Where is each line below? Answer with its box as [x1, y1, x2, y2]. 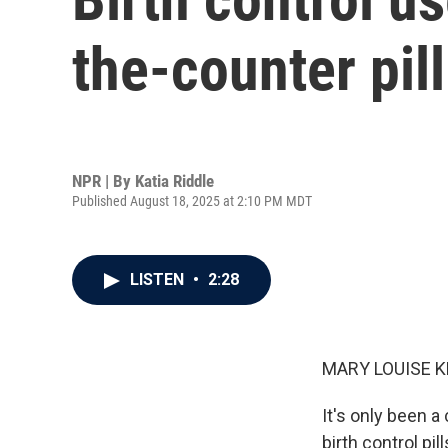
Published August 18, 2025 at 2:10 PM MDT [72, 192, 312, 209]
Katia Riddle [135, 170, 214, 191]
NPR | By [72, 170, 135, 191]
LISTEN [130, 270, 188, 289]
